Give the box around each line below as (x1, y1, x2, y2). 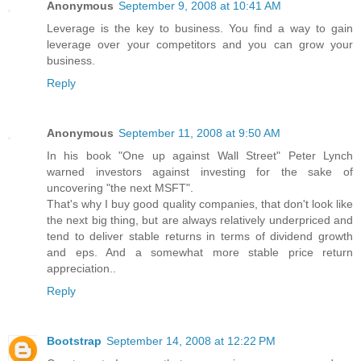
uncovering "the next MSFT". (47, 180, 193, 194)
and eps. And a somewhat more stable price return (47, 245, 353, 259)
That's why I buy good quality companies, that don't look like (47, 197, 353, 210)
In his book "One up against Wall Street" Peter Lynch (47, 148, 353, 162)
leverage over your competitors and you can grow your (47, 37, 353, 51)
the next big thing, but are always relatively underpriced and (47, 213, 353, 226)
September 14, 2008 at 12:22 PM (106, 334, 276, 347)
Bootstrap (47, 334, 102, 347)
